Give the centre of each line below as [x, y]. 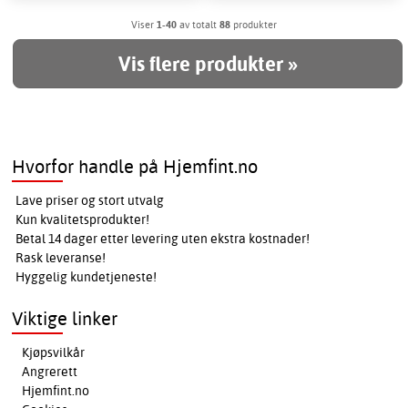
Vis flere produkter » [208, 64]
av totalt [198, 25]
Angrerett [50, 372]
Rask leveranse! [61, 258]
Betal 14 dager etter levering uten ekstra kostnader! [163, 239]
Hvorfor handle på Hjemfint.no [135, 167]
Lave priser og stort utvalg [90, 201]
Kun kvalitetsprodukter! [83, 220]
